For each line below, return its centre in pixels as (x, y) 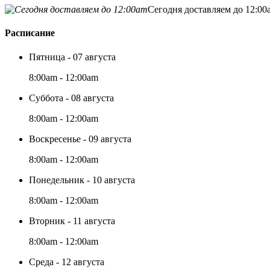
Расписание (30, 33)
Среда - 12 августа (67, 262)
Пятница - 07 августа (72, 57)
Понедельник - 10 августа (82, 180)
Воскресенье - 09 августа (80, 139)
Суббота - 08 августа (71, 98)
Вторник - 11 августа (72, 221)
